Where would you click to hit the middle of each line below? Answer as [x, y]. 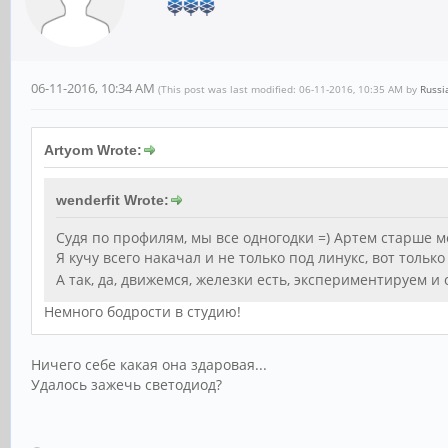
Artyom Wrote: [93, 150]
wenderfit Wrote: [112, 200]
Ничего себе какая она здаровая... [149, 364]
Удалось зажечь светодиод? [126, 384]
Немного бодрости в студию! [142, 311]
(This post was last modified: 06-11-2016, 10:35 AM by [289, 89]
